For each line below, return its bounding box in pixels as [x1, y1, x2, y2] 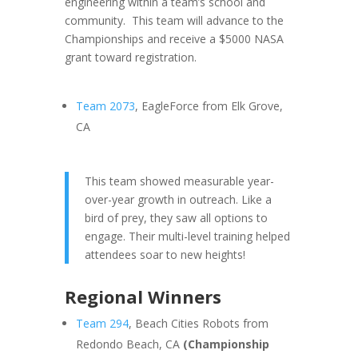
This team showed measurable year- [84, 173, 274, 189]
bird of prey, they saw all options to [84, 209, 268, 225]
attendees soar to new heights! [84, 246, 245, 262]
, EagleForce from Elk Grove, [134, 97, 283, 113]
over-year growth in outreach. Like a [84, 191, 272, 207]
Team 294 [75, 315, 129, 331]
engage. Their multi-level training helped [84, 228, 290, 244]
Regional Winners [64, 284, 221, 308]
